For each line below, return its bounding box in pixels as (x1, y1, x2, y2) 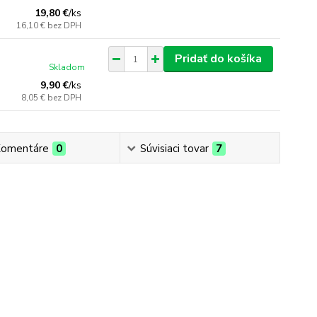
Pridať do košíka (174, 51, 262, 67)
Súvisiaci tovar (139, 142, 209, 156)
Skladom (49, 62, 86, 73)
